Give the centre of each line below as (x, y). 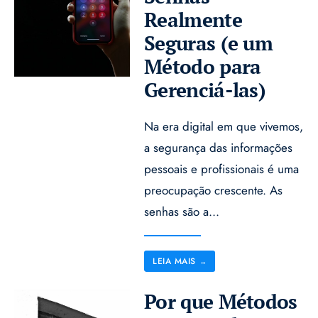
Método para (203, 66)
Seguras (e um (209, 43)
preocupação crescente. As (214, 190)
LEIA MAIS (174, 261)
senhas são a (177, 211)
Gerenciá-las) (205, 89)
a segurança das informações (219, 147)
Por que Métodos (221, 301)
